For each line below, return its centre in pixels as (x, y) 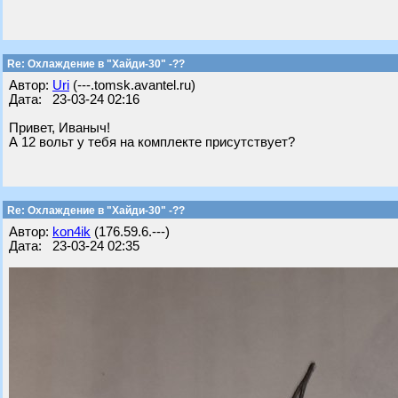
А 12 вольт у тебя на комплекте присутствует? (152, 142)
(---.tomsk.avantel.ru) (132, 85)
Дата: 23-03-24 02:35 (74, 246)
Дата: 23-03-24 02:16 (74, 99)
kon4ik (72, 232)
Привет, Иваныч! (60, 128)
